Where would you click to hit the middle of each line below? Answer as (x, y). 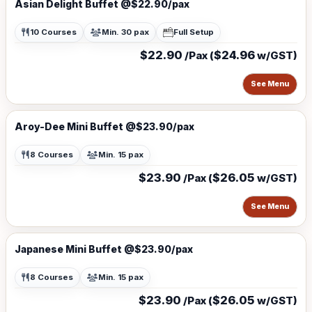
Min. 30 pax (125, 32)
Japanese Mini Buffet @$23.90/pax (104, 249)
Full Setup (194, 32)
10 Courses (53, 32)
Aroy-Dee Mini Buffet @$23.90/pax (104, 126)
